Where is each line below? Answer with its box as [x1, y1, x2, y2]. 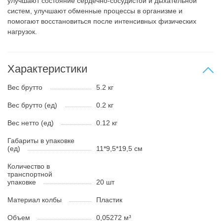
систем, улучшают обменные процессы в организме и [7, 6, 183, 15]
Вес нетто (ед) [7, 118, 54, 127]
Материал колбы [7, 195, 62, 204]
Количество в [7, 162, 50, 170]
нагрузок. [7, 27, 37, 36]
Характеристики [7, 62, 87, 75]
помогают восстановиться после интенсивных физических [7, 17, 196, 25]
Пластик [96, 195, 122, 204]
